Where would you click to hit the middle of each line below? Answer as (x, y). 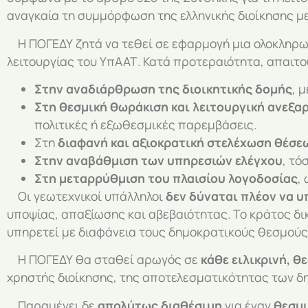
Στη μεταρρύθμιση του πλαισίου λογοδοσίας (166, 178)
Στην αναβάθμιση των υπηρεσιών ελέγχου (158, 161)
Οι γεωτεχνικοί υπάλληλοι (86, 196)
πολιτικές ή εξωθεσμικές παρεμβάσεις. (145, 125)
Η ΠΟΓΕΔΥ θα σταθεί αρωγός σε (104, 260)
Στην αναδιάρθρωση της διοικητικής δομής (163, 89)
